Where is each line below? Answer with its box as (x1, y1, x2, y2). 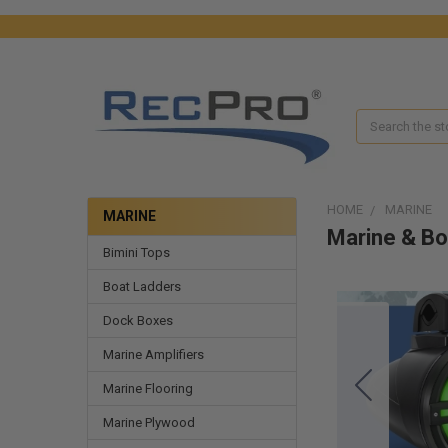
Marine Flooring (102, 380, 193, 396)
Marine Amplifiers (102, 346, 204, 362)
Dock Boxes (102, 312, 173, 328)
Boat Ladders (102, 278, 181, 294)
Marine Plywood (102, 414, 195, 430)
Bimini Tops (102, 244, 170, 260)
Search (356, 111, 397, 127)
